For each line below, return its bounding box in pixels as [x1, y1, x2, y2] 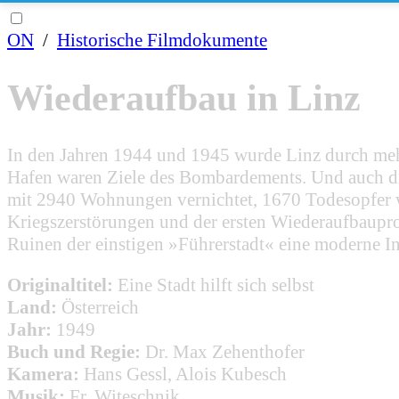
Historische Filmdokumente [57, 29, 267, 51]
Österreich [61, 296, 139, 318]
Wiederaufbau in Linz [7, 77, 361, 118]
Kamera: [7, 362, 79, 385]
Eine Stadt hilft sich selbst [118, 273, 314, 296]
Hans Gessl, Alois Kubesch [84, 362, 287, 385]
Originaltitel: [7, 273, 113, 296]
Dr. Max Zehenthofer [145, 340, 305, 362]
